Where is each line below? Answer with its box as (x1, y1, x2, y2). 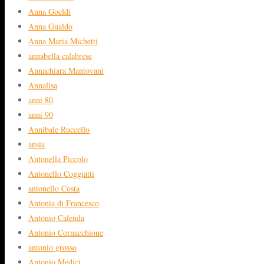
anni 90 (28, 109, 53, 120)
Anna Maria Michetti (28, 35, 98, 47)
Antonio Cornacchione (28, 227, 103, 238)
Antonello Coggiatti (28, 168, 94, 179)
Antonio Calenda (28, 212, 84, 223)
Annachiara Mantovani (28, 65, 104, 76)
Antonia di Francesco (28, 197, 99, 209)
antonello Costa (28, 183, 80, 194)
